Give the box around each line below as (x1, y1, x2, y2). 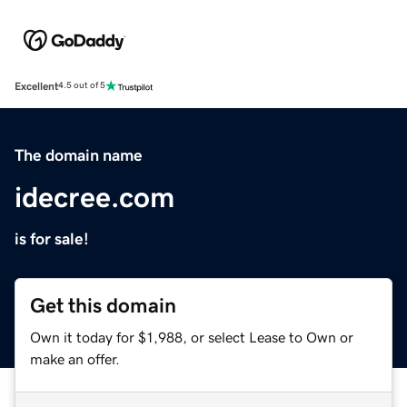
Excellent (15, 80, 58, 92)
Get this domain (30, 294, 176, 316)
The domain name (15, 146, 143, 164)
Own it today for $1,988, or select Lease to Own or (30, 329, 353, 344)
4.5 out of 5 (58, 81, 105, 91)
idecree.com (15, 182, 174, 212)
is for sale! (15, 230, 89, 247)
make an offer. (30, 351, 120, 366)
